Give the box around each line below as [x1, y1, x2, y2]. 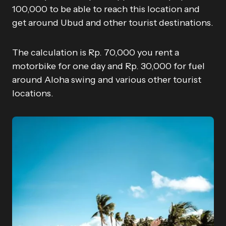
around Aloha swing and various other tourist [12, 74, 201, 85]
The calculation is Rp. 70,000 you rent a [12, 46, 179, 58]
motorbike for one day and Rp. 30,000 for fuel [12, 60, 205, 72]
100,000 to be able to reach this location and [12, 3, 200, 15]
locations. [12, 87, 53, 99]
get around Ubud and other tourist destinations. [12, 17, 213, 28]
